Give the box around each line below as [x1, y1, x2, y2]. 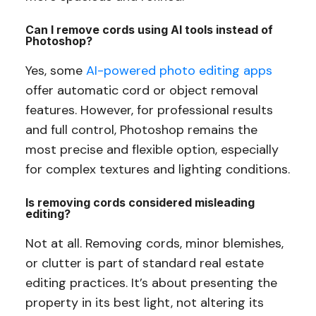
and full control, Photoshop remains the [25, 121, 257, 139]
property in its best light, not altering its [25, 294, 264, 312]
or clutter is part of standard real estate [25, 255, 264, 272]
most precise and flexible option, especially [25, 141, 279, 159]
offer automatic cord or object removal [25, 82, 258, 99]
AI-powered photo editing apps [85, 62, 272, 80]
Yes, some [25, 62, 86, 80]
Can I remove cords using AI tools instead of [25, 23, 273, 37]
